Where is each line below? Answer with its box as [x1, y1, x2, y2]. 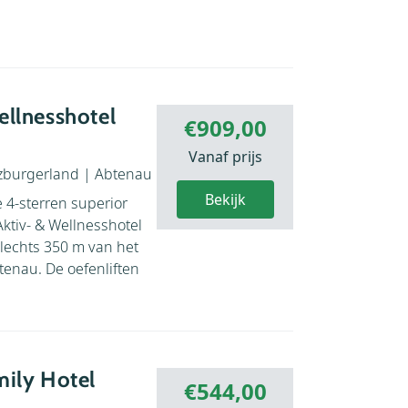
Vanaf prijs [188, 146, 262, 167]
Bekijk [204, 189, 246, 209]
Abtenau [95, 163, 152, 184]
